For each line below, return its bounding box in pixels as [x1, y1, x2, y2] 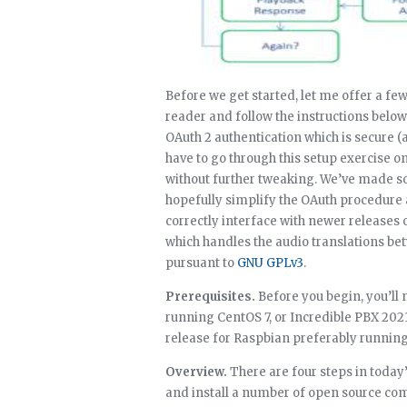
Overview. [165, 364, 227, 380]
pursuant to [165, 255, 237, 271]
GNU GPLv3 [237, 255, 303, 271]
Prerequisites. [165, 289, 255, 304]
